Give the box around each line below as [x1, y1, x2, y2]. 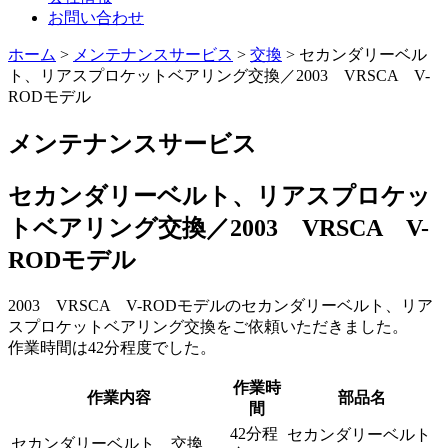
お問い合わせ [48, 9, 144, 27]
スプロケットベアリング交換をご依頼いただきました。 [8, 318, 408, 336]
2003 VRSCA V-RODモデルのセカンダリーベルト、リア [8, 297, 433, 315]
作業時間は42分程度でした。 [8, 339, 216, 357]
